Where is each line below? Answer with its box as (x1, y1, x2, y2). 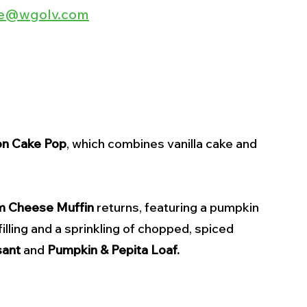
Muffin (56, 199, 94, 216)
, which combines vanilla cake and (66, 136, 260, 152)
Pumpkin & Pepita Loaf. (47, 242, 180, 258)
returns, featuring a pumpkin (94, 199, 262, 216)
